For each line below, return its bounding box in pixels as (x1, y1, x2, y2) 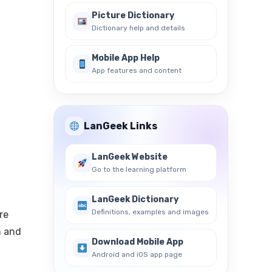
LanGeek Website (92, 152, 168, 162)
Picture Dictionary (92, 10, 174, 21)
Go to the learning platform (92, 165, 186, 174)
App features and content (92, 66, 182, 75)
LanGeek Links (84, 120, 157, 132)
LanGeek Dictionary (92, 194, 178, 205)
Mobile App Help (92, 53, 160, 63)
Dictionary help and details (92, 24, 185, 32)
